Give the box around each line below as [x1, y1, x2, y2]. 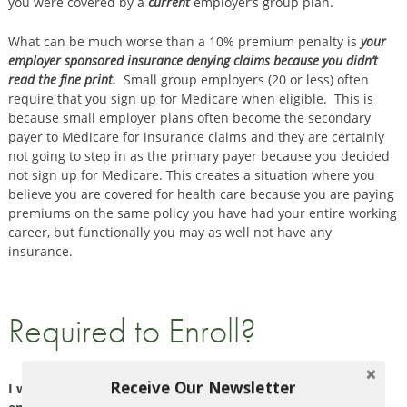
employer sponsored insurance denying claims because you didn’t [7, 51, 378, 69]
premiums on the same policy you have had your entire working [7, 203, 397, 222]
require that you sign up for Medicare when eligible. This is [7, 89, 373, 107]
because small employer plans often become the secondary [7, 108, 371, 126]
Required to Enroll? [7, 307, 256, 353]
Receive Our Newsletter [110, 376, 297, 399]
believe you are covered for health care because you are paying [7, 184, 394, 203]
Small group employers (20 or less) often [119, 70, 369, 88]
